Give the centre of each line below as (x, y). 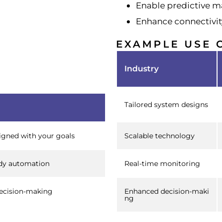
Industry (141, 68)
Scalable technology (160, 136)
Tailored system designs (166, 104)
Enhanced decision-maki (167, 191)
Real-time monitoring (162, 163)
